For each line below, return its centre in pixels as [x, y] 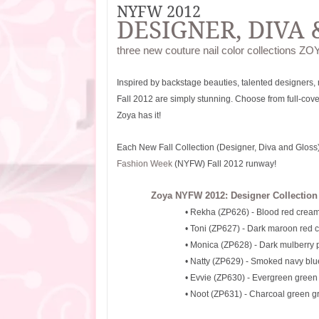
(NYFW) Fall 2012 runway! [225, 164]
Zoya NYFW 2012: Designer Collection [234, 196]
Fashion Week [145, 164]
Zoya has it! [138, 116]
